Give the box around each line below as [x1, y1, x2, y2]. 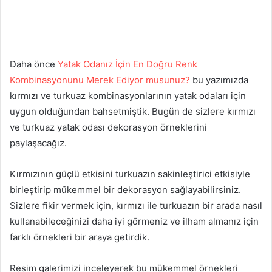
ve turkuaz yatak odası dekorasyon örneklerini [10, 121, 207, 134]
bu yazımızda [190, 74, 248, 86]
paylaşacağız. [10, 137, 67, 149]
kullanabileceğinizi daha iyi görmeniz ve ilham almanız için [10, 216, 259, 228]
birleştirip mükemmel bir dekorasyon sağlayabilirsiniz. [10, 184, 241, 196]
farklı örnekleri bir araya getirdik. [10, 231, 149, 243]
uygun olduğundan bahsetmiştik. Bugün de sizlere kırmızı [10, 106, 256, 118]
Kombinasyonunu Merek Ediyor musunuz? [10, 74, 190, 86]
